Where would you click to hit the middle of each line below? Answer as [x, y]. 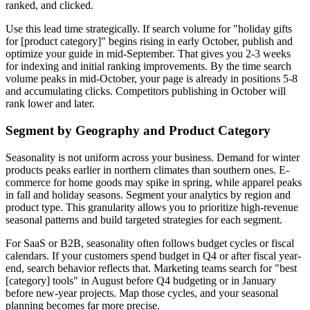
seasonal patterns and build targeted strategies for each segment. [144, 219]
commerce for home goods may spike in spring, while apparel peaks [154, 182]
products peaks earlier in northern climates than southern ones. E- [147, 170]
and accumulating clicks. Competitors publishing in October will [146, 91]
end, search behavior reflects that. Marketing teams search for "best [151, 268]
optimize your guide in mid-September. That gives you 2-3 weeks [148, 54]
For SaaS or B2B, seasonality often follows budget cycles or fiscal [150, 243]
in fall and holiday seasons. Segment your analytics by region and [148, 194]
